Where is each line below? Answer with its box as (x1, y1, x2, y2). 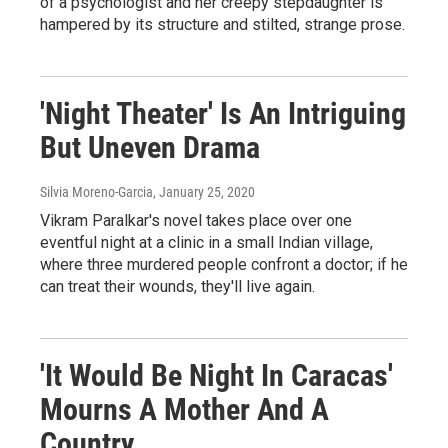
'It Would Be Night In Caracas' (40, 357, 393, 393)
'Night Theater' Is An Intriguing (40, 95, 406, 131)
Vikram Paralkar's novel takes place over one (40, 210, 352, 230)
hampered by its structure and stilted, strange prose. (40, 14, 405, 34)
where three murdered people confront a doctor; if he (40, 254, 408, 274)
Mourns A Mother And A (40, 391, 329, 427)
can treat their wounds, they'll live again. (40, 276, 315, 296)
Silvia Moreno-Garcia (40, 183, 153, 200)
